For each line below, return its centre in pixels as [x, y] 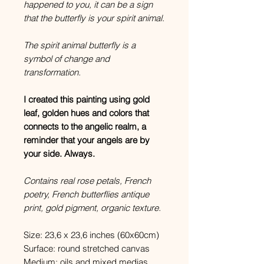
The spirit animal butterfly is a [80, 45]
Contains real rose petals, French [87, 181]
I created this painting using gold [87, 99]
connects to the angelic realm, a [85, 126]
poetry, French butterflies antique [86, 194]
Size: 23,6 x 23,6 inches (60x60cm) [91, 235]
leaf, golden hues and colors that [86, 113]
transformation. [53, 72]
